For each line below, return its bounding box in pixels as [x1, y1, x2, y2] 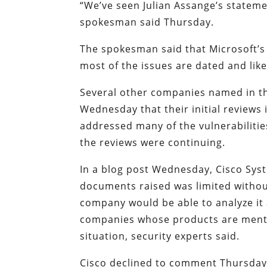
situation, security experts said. [80, 229, 240, 243]
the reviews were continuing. [80, 136, 226, 150]
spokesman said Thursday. [80, 15, 215, 29]
